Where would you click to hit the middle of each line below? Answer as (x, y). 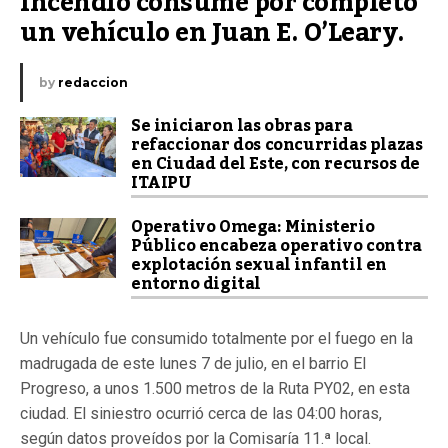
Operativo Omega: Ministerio (253, 227)
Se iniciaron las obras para (242, 126)
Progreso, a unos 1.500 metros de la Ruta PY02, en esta (215, 389)
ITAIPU (161, 183)
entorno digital (196, 284)
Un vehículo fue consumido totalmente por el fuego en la (216, 339)
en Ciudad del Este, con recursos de (276, 164)
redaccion (93, 83)
